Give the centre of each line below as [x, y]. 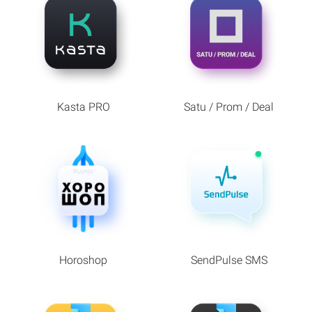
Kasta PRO [83, 107]
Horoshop [83, 260]
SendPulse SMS [229, 260]
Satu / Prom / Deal [229, 107]
